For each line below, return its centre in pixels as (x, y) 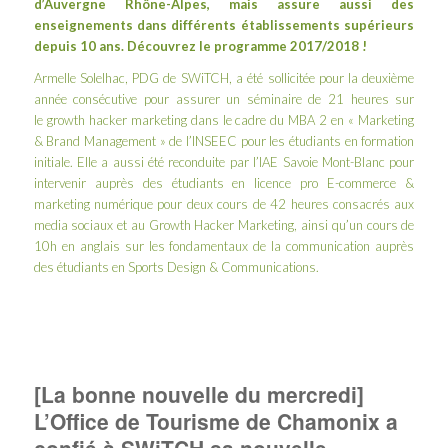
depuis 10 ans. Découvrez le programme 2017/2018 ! (200, 45)
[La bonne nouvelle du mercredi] (198, 394)
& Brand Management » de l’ (112, 140)
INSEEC (214, 140)
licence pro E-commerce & (334, 182)
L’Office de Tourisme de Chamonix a (215, 421)
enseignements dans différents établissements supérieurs (224, 24)
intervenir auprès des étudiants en (144, 182)
